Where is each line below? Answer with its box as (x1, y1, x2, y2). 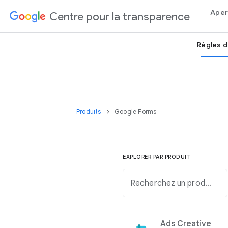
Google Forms (115, 108, 157, 116)
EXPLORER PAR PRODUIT (123, 153, 191, 160)
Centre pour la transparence (49, 9, 190, 23)
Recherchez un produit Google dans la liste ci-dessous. (205, 178, 211, 188)
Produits (76, 108, 103, 116)
